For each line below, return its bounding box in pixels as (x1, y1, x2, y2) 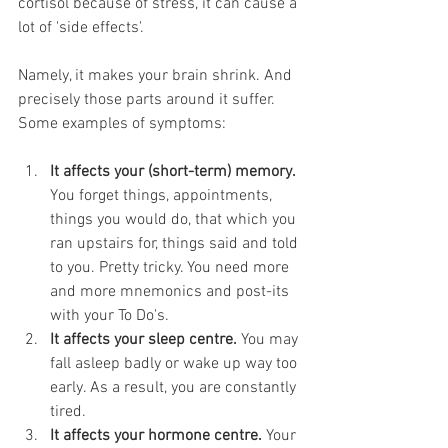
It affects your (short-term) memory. (50, 162, 299, 183)
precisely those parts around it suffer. (18, 90, 279, 111)
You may (237, 330, 302, 351)
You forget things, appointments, (50, 186, 276, 207)
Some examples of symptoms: (18, 114, 226, 135)
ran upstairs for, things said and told (50, 234, 302, 255)
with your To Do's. (50, 306, 169, 327)
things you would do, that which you (50, 210, 300, 231)
